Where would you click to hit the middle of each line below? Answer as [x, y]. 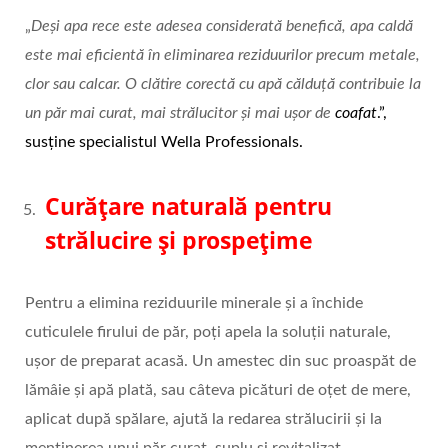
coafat [356, 113]
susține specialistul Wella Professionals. [164, 142]
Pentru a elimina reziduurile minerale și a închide [194, 303]
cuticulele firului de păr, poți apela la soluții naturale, [208, 332]
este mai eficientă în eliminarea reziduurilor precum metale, [222, 55]
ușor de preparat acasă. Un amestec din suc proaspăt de [220, 361]
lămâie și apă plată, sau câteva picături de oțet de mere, [218, 390]
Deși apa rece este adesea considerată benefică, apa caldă [222, 26]
